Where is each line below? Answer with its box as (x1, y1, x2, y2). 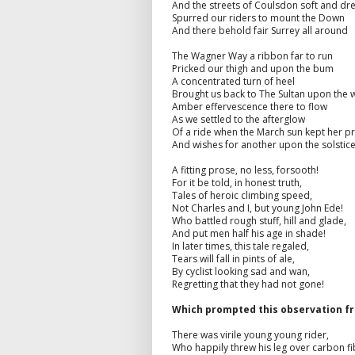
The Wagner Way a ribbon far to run (172, 48, 333, 63)
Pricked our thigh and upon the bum (172, 61, 334, 75)
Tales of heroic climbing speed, (172, 188, 312, 202)
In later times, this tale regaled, (172, 239, 309, 253)
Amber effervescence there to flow (172, 99, 327, 113)
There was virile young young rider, (172, 327, 329, 342)
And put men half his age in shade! (172, 226, 326, 240)
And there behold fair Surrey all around (172, 23, 348, 37)
